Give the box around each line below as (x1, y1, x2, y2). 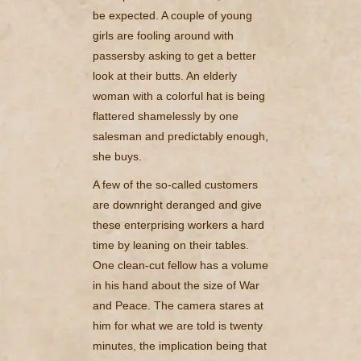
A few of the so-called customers (93, 177, 258, 191)
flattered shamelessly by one (93, 109, 239, 122)
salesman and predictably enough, (93, 129, 268, 143)
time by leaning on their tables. (93, 238, 249, 251)
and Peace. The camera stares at (93, 298, 263, 312)
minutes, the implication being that (93, 338, 267, 352)
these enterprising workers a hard (93, 218, 264, 231)
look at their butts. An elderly (93, 68, 237, 82)
